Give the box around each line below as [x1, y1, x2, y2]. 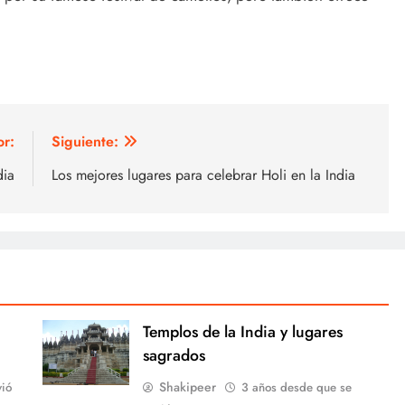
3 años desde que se [240, 378, 352, 396]
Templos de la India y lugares [142, 319, 343, 344]
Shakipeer [158, 377, 216, 396]
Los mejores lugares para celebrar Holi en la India [52, 164, 355, 185]
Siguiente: [52, 130, 118, 152]
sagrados [142, 343, 205, 367]
